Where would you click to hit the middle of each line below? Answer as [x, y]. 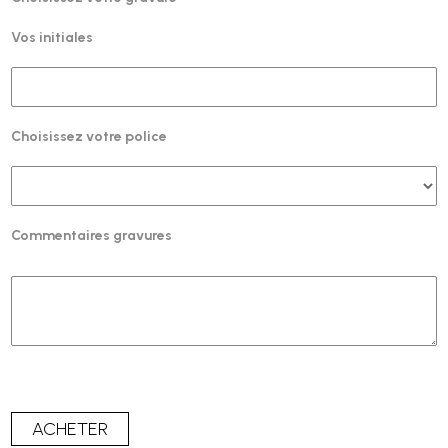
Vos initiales [52, 38]
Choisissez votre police [89, 137]
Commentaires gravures [92, 236]
